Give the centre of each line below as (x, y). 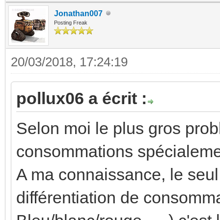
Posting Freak (71, 22)
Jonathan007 (78, 13)
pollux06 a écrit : (82, 98)
